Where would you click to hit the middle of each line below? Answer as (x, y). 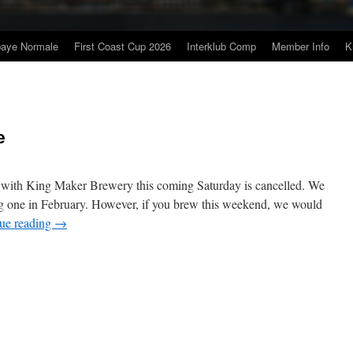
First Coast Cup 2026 (123, 46)
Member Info (301, 46)
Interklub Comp (221, 46)
